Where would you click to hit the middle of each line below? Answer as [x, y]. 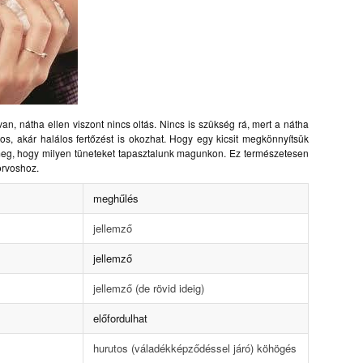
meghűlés [115, 198]
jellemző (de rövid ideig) [148, 288]
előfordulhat [120, 318]
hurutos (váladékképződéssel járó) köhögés [194, 348]
